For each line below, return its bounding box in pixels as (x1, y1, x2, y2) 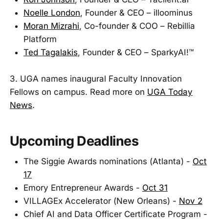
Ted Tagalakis (23, 47, 78, 57)
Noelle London (23, 7, 80, 18)
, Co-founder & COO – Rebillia (79, 21, 195, 31)
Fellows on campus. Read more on (10, 87, 147, 97)
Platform (23, 34, 57, 44)
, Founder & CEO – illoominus (80, 7, 193, 18)
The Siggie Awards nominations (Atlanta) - (23, 156, 193, 167)
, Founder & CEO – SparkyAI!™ (78, 47, 194, 57)
